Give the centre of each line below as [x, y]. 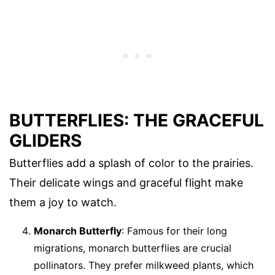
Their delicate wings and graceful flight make [126, 182]
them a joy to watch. [63, 202]
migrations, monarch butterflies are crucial [133, 248]
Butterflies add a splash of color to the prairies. [131, 163]
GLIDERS [45, 140]
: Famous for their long [174, 230]
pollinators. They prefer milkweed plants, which [144, 265]
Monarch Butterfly [78, 230]
